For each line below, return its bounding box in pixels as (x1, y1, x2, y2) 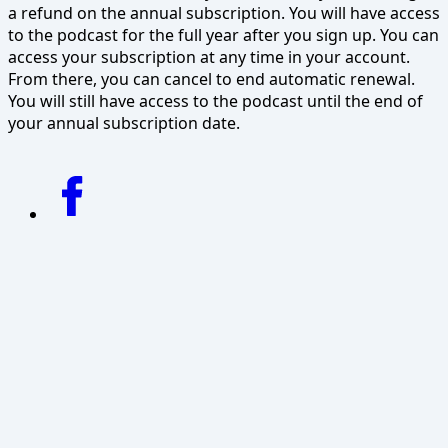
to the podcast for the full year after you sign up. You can (8, 24, 439, 47)
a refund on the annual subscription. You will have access (8, 2, 440, 25)
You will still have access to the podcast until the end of (8, 90, 423, 113)
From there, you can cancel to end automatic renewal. (8, 68, 415, 91)
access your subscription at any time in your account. (8, 46, 410, 69)
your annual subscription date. (8, 112, 244, 135)
